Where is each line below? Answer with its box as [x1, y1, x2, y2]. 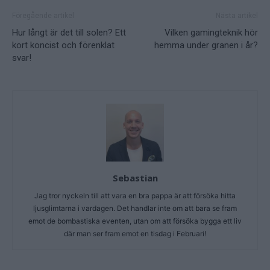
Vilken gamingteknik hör [165, 27, 258, 39]
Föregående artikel [12, 11, 74, 20]
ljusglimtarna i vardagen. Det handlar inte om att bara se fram [33, 204, 237, 213]
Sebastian [112, 172, 158, 184]
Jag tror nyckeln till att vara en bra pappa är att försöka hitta [34, 191, 236, 201]
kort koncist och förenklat [12, 40, 115, 51]
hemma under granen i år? [154, 40, 258, 51]
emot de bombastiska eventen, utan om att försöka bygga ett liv [28, 216, 242, 226]
